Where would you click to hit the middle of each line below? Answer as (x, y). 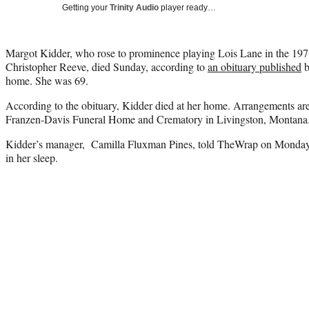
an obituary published (255, 66)
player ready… (187, 7)
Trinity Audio (134, 7)
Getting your (86, 7)
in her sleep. (32, 157)
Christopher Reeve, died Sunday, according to (107, 66)
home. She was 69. (47, 80)
